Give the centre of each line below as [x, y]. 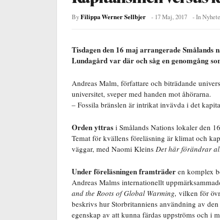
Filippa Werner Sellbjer [113, 16]
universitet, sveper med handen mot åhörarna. [141, 94]
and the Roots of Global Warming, [125, 193]
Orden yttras [93, 127]
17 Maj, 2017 [171, 17]
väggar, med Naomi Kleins [114, 149]
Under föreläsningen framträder [124, 171]
